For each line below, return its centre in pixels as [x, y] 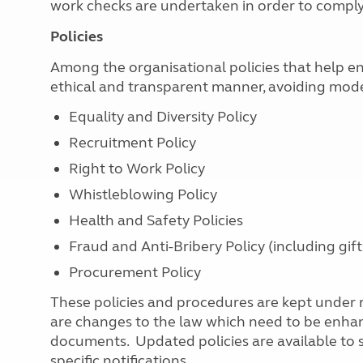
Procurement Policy [135, 272]
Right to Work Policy [137, 169]
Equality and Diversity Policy [162, 117]
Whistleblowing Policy [143, 194]
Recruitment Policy [132, 143]
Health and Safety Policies [156, 220]
